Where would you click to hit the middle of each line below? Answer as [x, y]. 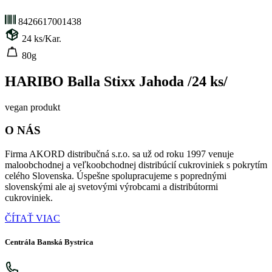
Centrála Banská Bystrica [49, 242]
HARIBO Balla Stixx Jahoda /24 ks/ [116, 81]
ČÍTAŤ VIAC [32, 219]
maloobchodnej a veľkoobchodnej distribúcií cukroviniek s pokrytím [136, 165]
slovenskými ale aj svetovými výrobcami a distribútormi [111, 187]
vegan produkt [32, 107]
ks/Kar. [48, 38]
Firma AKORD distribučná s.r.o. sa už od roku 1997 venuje [119, 154]
